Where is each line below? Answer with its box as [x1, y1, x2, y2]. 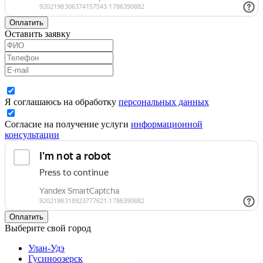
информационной [131, 119, 203, 129]
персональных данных [119, 96, 209, 107]
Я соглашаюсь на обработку [5, 96, 119, 107]
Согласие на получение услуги [5, 119, 131, 129]
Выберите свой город [5, 222, 91, 233]
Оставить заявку [5, 28, 70, 39]
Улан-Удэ [28, 242, 65, 253]
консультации [5, 129, 59, 140]
